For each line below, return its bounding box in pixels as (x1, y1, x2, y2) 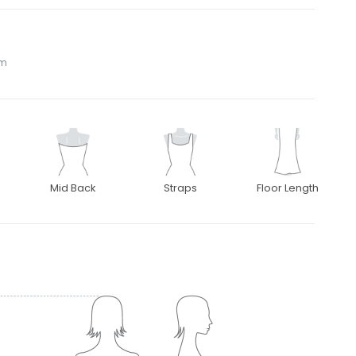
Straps (164, 181, 198, 195)
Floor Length (257, 181, 319, 195)
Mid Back (50, 181, 96, 195)
